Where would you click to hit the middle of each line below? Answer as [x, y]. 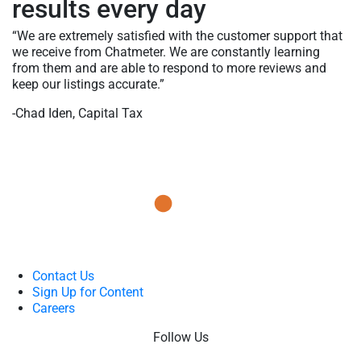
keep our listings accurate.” [88, 84]
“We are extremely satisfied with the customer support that [177, 35]
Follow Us [180, 337]
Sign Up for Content [88, 292]
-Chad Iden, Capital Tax [77, 113]
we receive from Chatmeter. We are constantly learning [166, 52]
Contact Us [63, 276]
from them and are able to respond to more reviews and [169, 68]
